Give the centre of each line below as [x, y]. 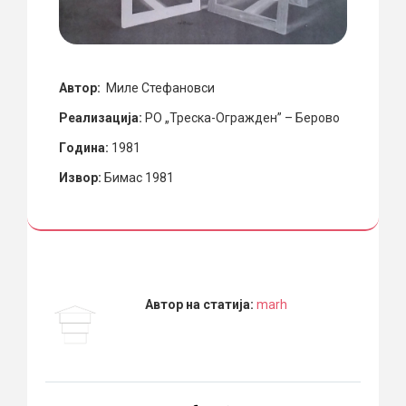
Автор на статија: [200, 304]
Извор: [80, 177]
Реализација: [101, 117]
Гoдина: [84, 147]
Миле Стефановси [159, 87]
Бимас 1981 [138, 177]
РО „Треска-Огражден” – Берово [241, 117]
